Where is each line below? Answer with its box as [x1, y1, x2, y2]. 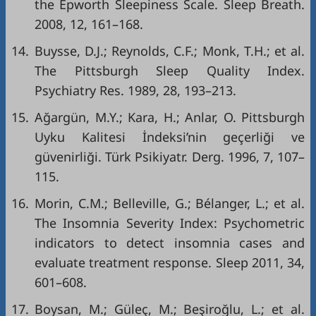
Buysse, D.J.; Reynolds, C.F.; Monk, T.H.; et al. [35, 42, 305, 59]
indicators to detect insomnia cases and [35, 233, 305, 251]
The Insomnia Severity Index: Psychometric [35, 214, 305, 231]
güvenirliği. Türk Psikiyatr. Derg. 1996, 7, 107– [35, 147, 305, 165]
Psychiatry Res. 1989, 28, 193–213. [35, 81, 236, 99]
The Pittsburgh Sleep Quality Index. [35, 61, 305, 79]
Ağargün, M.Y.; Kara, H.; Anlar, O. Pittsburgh [35, 108, 305, 126]
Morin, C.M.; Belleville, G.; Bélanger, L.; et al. [35, 194, 305, 212]
